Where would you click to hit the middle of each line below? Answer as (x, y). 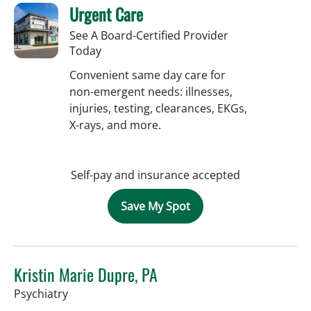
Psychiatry (41, 293)
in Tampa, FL (100, 293)
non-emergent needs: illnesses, (151, 91)
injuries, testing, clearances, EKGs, (158, 108)
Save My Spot (155, 206)
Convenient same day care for (148, 75)
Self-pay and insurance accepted (155, 175)
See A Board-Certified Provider (149, 35)
